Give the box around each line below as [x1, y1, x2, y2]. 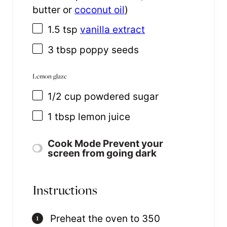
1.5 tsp [48, 23, 78, 35]
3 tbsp [48, 44, 77, 56]
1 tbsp [48, 111, 75, 123]
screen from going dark [47, 147, 157, 159]
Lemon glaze [32, 71, 67, 81]
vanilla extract [80, 23, 145, 35]
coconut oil [74, 4, 125, 16]
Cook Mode [47, 137, 101, 149]
